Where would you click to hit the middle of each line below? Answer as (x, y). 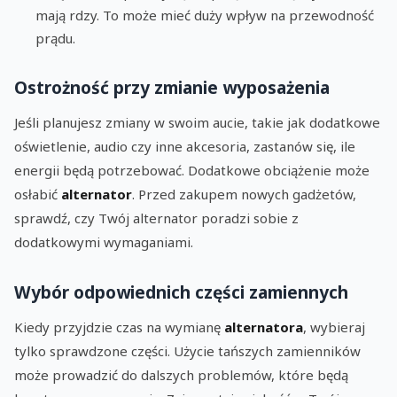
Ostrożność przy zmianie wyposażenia (172, 88)
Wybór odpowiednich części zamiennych (181, 292)
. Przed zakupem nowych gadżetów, (244, 195)
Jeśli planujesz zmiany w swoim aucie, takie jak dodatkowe (197, 123)
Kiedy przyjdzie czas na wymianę (119, 327)
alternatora (264, 327)
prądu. (55, 39)
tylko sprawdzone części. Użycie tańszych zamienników (187, 351)
